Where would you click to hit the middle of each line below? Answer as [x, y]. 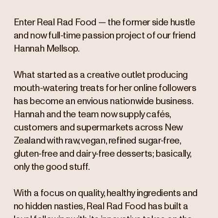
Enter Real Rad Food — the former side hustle [104, 23]
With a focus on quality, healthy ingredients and [105, 194]
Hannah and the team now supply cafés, [92, 115]
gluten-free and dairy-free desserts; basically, [102, 154]
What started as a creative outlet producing [100, 75]
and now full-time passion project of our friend [104, 36]
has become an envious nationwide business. [103, 102]
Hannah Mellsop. [47, 49]
